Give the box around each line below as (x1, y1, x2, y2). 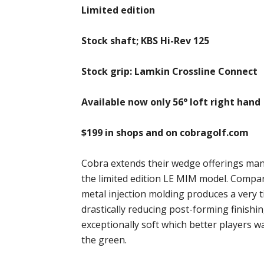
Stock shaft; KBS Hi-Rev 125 (81, 34, 209, 47)
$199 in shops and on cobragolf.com (81, 126, 249, 139)
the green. (81, 233, 127, 246)
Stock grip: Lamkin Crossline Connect (81, 65, 258, 78)
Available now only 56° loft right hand (81, 95, 260, 108)
